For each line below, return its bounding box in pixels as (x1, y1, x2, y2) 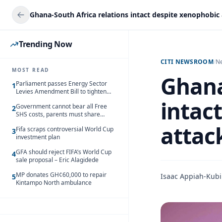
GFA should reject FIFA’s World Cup (16, 148, 111, 156)
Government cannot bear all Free (16, 102, 107, 111)
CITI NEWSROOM (161, 57, 214, 66)
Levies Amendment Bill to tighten (16, 87, 107, 96)
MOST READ (12, 66, 50, 73)
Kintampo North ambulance (16, 178, 92, 187)
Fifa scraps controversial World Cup (16, 125, 113, 133)
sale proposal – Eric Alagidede (16, 156, 99, 164)
